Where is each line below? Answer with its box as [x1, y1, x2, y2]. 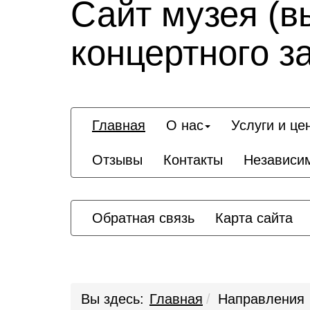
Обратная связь [92, 210, 194, 226]
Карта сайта [215, 210, 293, 226]
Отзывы [92, 152, 143, 167]
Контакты [163, 152, 223, 167]
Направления [218, 291, 304, 307]
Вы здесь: [81, 291, 144, 307]
